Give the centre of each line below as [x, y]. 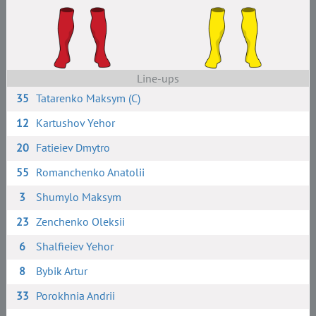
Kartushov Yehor [76, 123]
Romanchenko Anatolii [91, 172]
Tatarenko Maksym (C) [89, 98]
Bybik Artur [62, 271]
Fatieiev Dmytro [73, 147]
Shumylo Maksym [79, 197]
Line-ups [158, 78]
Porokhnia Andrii [76, 296]
